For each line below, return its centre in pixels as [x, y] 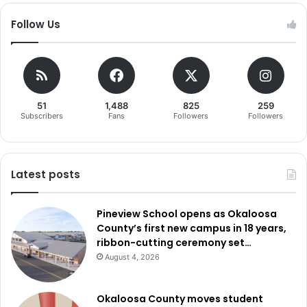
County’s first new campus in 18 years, [192, 228]
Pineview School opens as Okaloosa [187, 213]
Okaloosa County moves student [180, 298]
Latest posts [46, 174]
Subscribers [41, 115]
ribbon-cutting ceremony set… [174, 242]
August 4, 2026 [132, 257]
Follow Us [36, 24]
